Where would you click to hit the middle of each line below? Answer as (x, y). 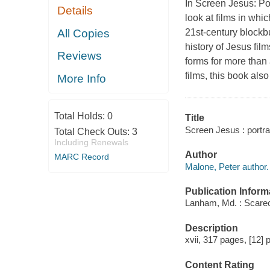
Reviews (80, 56)
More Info (82, 78)
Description (211, 228)
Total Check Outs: (93, 132)
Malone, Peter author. (227, 166)
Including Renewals (91, 143)
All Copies (84, 33)
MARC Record (81, 157)
